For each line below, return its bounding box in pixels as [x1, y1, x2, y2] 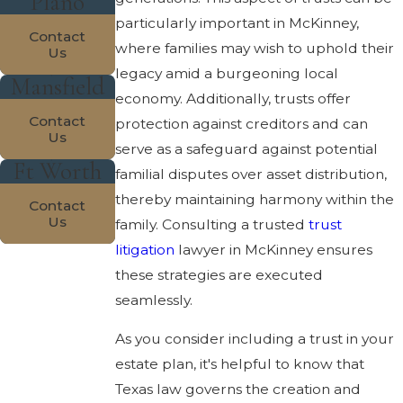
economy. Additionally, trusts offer [114, 89, 351, 107]
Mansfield [10, 72, 104, 103]
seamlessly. [114, 291, 193, 309]
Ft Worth [13, 157, 103, 187]
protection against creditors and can [114, 114, 368, 132]
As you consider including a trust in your [114, 330, 394, 348]
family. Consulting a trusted [114, 215, 309, 233]
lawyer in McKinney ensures [174, 240, 372, 258]
